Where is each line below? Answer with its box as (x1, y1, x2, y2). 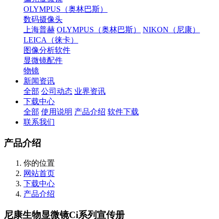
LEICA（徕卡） (23, 36, 78, 44)
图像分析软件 (23, 46, 70, 54)
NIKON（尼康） (143, 25, 200, 34)
